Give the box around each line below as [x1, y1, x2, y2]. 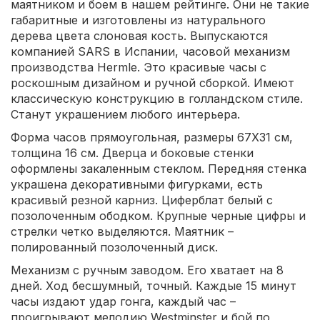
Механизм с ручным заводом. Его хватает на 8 [11, 262, 284, 277]
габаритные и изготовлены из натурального [11, 12, 266, 27]
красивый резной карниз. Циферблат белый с [11, 192, 273, 207]
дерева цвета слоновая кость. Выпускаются [11, 28, 268, 43]
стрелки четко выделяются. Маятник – [11, 224, 234, 239]
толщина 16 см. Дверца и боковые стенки [11, 145, 254, 160]
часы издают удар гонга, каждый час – [11, 294, 236, 309]
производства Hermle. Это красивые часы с [11, 59, 266, 74]
